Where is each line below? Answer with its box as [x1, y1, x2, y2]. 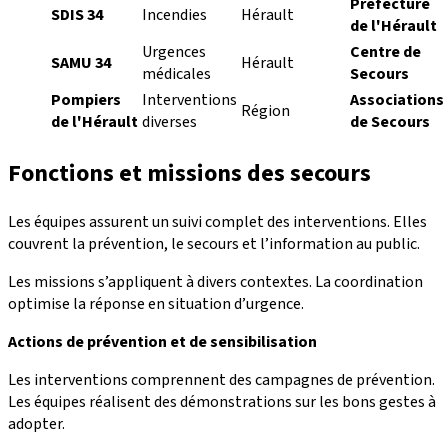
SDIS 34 [51, 4, 103, 27]
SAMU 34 [51, 52, 111, 75]
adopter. [8, 413, 65, 436]
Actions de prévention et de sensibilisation [8, 331, 317, 354]
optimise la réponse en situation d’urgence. [8, 293, 304, 316]
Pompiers [51, 89, 121, 112]
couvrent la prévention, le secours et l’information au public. [8, 233, 420, 256]
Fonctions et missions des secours [8, 156, 371, 192]
